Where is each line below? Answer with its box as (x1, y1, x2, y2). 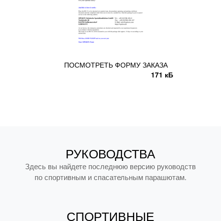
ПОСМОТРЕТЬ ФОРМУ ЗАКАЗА (64, 59, 168, 70)
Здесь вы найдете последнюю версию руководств (25, 160, 196, 172)
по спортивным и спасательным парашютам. (35, 171, 186, 183)
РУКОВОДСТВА (66, 147, 155, 161)
